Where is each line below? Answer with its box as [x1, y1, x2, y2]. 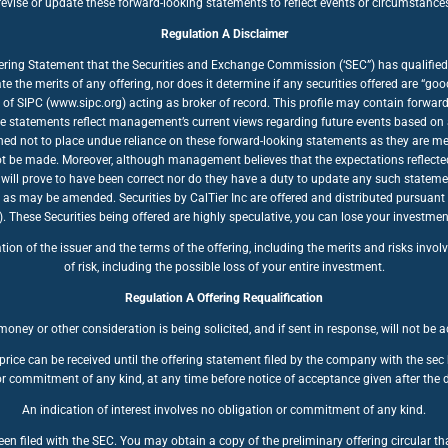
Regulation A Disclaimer [160, 27, 288, 41]
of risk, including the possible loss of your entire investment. [63, 260, 385, 274]
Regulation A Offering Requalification [125, 291, 323, 305]
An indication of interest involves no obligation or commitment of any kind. [22, 403, 426, 417]
